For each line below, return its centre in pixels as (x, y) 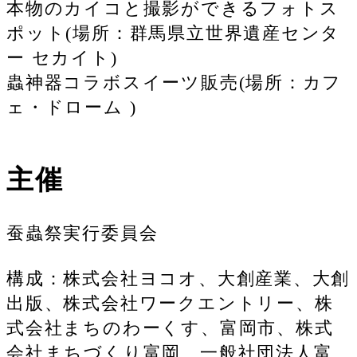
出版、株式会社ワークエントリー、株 (170, 303)
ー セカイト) (62, 57)
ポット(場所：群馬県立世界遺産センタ (174, 33)
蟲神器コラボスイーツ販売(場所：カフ (175, 82)
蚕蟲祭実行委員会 (82, 233)
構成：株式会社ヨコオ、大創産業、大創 (178, 278)
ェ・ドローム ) (72, 107)
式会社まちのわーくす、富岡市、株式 (170, 328)
